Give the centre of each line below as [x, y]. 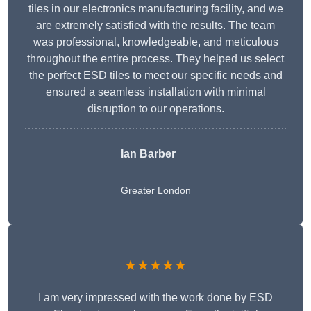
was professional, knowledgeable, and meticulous [155, 42]
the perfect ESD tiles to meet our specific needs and [155, 76]
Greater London [155, 191]
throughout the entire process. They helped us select [155, 59]
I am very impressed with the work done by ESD [155, 298]
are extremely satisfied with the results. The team [155, 26]
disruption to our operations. [155, 109]
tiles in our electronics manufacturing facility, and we [155, 9]
